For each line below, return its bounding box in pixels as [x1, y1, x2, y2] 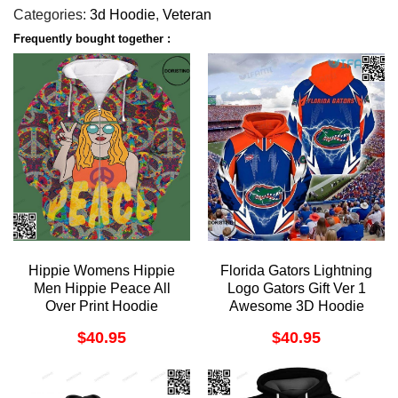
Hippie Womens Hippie [28, 263, 175, 279]
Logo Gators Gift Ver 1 [227, 281, 366, 297]
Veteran [163, 6, 211, 22]
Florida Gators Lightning [220, 263, 372, 279]
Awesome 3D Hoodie [228, 298, 364, 314]
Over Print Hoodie [45, 298, 158, 314]
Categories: [13, 6, 90, 22]
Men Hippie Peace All [33, 281, 171, 297]
